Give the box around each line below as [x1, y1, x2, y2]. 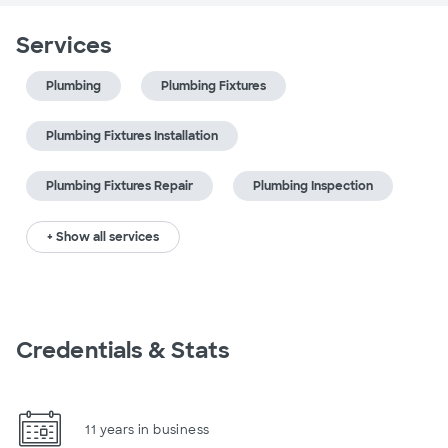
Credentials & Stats [16, 336, 230, 365]
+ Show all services [47, 229, 159, 245]
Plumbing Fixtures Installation [46, 128, 218, 144]
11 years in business [85, 421, 210, 438]
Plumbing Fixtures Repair [46, 178, 193, 194]
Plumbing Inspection [253, 178, 373, 194]
